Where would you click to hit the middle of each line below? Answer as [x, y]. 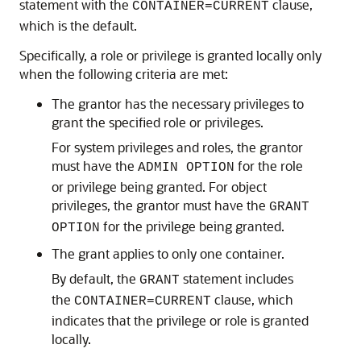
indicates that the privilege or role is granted [180, 320]
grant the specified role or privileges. [158, 122]
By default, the [95, 278]
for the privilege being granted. [192, 226]
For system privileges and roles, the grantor [177, 147]
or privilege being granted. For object [159, 187]
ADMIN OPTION [186, 168]
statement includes [237, 278]
